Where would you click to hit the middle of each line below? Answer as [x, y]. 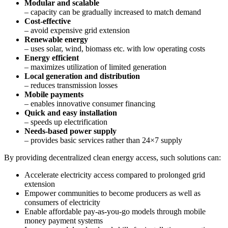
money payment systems [64, 220]
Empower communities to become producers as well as [112, 193]
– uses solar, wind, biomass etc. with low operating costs [115, 48]
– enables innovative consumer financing [90, 103]
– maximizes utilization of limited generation [95, 67]
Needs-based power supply [70, 131]
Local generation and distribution [82, 76]
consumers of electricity [62, 202]
